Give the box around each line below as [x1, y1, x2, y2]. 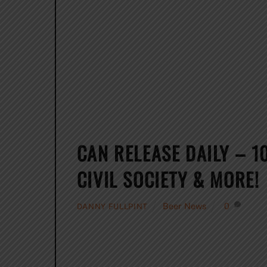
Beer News [163, 201, 207, 212]
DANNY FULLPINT [76, 202, 148, 212]
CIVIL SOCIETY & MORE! [76, 164, 260, 193]
